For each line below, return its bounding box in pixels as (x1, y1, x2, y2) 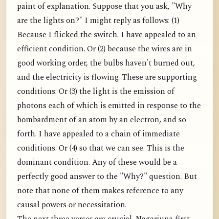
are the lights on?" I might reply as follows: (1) (17, 14, 179, 27)
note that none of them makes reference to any (17, 184, 183, 197)
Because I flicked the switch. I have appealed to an (17, 28, 196, 41)
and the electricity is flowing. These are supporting (17, 71, 197, 84)
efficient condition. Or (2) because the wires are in (17, 43, 192, 55)
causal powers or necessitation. (17, 198, 127, 211)
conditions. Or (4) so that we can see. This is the (17, 142, 184, 154)
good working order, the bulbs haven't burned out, (17, 57, 195, 69)
